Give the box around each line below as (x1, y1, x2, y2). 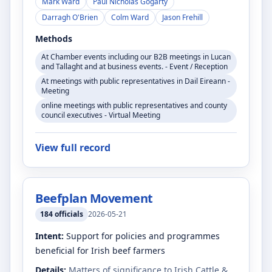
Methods (35, 33, 72, 44)
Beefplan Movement (35, 190, 153, 206)
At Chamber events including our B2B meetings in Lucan (41, 52, 231, 62)
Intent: (35, 230, 64, 242)
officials (55, 209, 83, 219)
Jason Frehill (162, 12, 203, 22)
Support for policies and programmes (66, 230, 220, 242)
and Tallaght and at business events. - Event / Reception (41, 61, 228, 72)
